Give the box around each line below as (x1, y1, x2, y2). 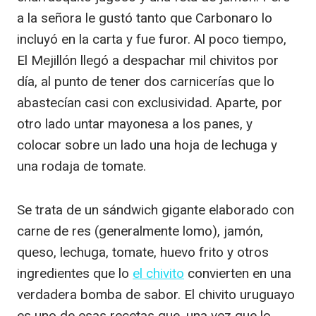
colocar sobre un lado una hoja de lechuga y (17, 137, 277, 153)
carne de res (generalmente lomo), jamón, (17, 223, 263, 239)
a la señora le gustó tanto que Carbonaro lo (17, 10, 272, 26)
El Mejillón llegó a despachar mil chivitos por (17, 52, 279, 68)
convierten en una (184, 265, 291, 281)
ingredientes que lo (17, 265, 133, 281)
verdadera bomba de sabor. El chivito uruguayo (17, 286, 295, 303)
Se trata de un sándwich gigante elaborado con (17, 202, 294, 218)
